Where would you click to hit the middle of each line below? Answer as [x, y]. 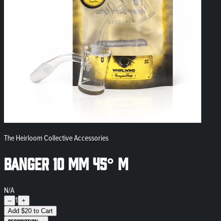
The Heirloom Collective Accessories [56, 138]
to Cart [43, 211]
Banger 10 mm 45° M [66, 163]
